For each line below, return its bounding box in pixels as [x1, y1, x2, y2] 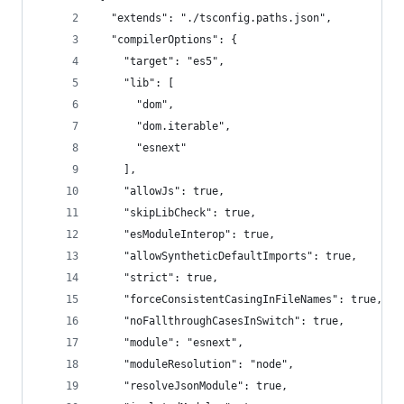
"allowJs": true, [98, 185, 225, 197]
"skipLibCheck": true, [98, 207, 256, 219]
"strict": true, [98, 271, 218, 284]
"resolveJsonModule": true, [98, 380, 288, 392]
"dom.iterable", [98, 120, 231, 133]
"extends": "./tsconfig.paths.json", [98, 12, 332, 24]
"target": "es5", [98, 55, 225, 68]
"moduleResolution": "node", [98, 358, 294, 371]
